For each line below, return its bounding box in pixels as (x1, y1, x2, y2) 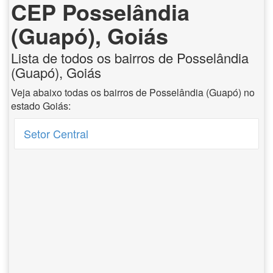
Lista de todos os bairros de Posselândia (11, 48, 249, 67)
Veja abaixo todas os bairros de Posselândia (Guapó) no (11, 85, 255, 99)
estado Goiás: (11, 99, 71, 113)
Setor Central (24, 126, 89, 141)
